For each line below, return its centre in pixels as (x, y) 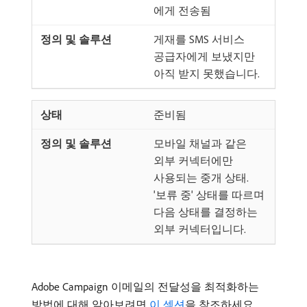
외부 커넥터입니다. (200, 229)
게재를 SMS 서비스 (199, 39)
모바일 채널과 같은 (200, 143)
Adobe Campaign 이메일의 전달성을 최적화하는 (145, 286)
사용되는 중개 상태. (201, 177)
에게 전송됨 (182, 10)
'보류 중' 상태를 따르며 (209, 194)
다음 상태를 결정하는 (206, 211)
